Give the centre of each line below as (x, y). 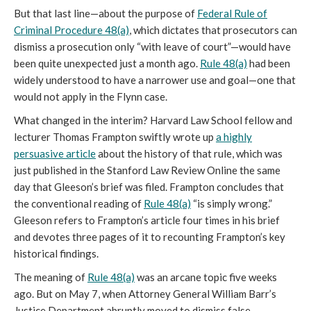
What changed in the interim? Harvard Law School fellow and (153, 120)
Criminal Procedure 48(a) (72, 30)
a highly (234, 136)
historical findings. (56, 253)
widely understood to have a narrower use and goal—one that (155, 79)
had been (269, 63)
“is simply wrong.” (232, 203)
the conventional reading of (79, 203)
